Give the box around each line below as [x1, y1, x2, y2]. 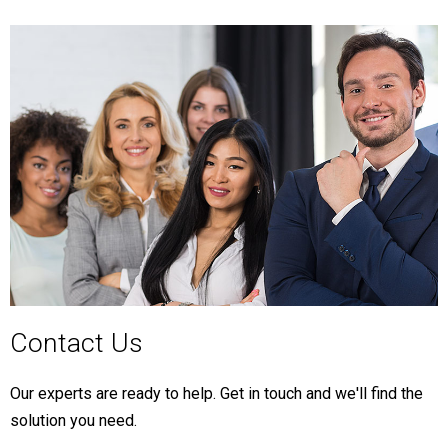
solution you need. [10, 410, 137, 430]
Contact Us [10, 326, 143, 359]
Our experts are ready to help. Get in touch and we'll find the [10, 383, 423, 403]
